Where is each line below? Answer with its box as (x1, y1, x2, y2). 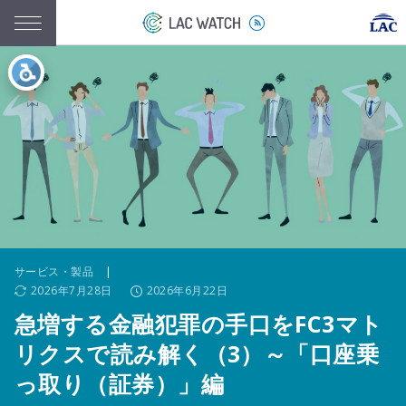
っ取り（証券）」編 (14, 368, 225, 399)
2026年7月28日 (31, 283, 112, 298)
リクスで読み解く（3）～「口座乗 (14, 338, 380, 369)
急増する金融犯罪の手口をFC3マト (14, 308, 383, 339)
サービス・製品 (14, 264, 94, 279)
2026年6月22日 (146, 283, 227, 298)
